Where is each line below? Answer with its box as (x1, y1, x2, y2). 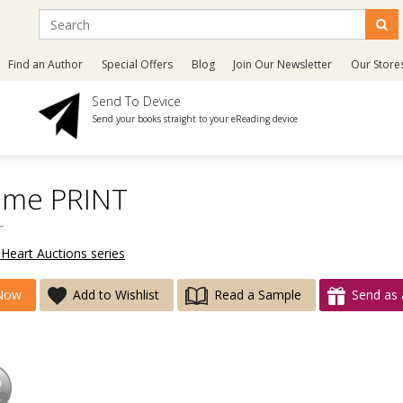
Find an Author (8, 57, 84, 72)
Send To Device (92, 93, 182, 110)
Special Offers (102, 57, 174, 72)
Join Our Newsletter (233, 57, 333, 72)
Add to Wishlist (73, 286, 160, 303)
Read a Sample (213, 286, 301, 303)
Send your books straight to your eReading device (92, 112, 299, 125)
